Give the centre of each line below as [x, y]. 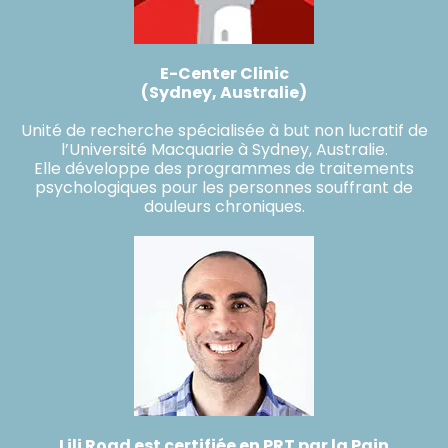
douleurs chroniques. [224, 206]
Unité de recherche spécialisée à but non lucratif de [224, 130]
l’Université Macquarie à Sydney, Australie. [224, 149]
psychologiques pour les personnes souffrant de [224, 187]
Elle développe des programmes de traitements [224, 168]
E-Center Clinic [224, 73]
